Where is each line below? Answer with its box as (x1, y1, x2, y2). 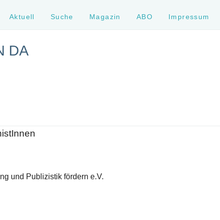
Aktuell (9, 13, 35, 21)
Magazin (89, 13, 121, 21)
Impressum (168, 13, 210, 21)
